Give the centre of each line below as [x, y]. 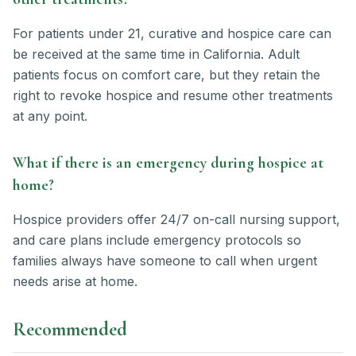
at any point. [50, 116]
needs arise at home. [75, 282]
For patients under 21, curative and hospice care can [172, 34]
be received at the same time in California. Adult [156, 54]
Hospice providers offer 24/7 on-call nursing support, [176, 220]
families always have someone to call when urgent [165, 261]
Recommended [70, 330]
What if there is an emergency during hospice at [168, 163]
